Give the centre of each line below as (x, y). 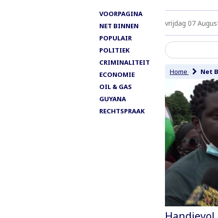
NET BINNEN (119, 26)
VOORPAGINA (121, 13)
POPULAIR (116, 38)
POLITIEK (114, 50)
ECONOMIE (117, 74)
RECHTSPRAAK (122, 111)
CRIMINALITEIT (125, 62)
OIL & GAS (116, 86)
